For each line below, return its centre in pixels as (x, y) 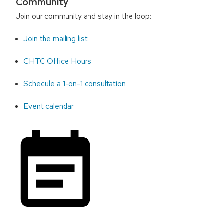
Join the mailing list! (56, 38)
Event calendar (49, 106)
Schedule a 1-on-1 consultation (75, 83)
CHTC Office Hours (58, 61)
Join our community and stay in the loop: (83, 16)
